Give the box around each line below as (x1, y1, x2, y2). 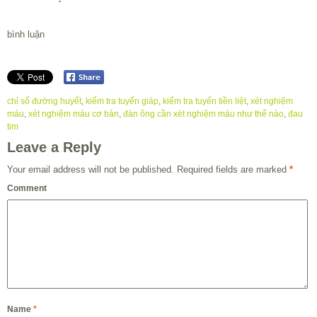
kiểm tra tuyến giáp (86, 96, 158, 107)
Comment (7, 183, 47, 194)
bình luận (7, 28, 45, 40)
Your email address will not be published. (7, 164, 174, 175)
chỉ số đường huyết (7, 96, 81, 107)
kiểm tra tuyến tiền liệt (163, 96, 246, 107)
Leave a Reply (7, 139, 101, 156)
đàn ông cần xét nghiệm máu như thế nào (123, 109, 284, 120)
